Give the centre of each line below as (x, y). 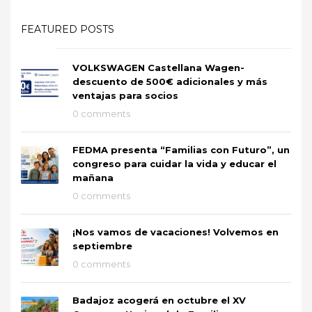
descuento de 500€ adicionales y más (170, 81)
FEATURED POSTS (68, 29)
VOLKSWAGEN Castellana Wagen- (158, 67)
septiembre (102, 245)
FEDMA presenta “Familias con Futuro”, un (181, 149)
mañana (93, 177)
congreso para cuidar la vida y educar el (174, 163)
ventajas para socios (125, 95)
